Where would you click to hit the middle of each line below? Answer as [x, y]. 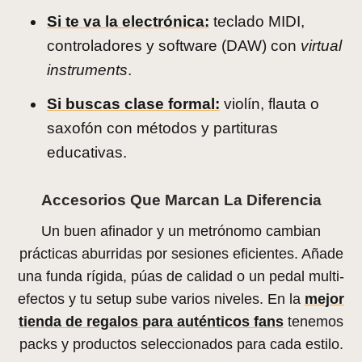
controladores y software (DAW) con [174, 45]
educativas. [87, 152]
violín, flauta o [269, 103]
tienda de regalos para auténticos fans [151, 321]
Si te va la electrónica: [128, 21]
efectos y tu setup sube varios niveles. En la [161, 299]
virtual [321, 45]
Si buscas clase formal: [133, 103]
